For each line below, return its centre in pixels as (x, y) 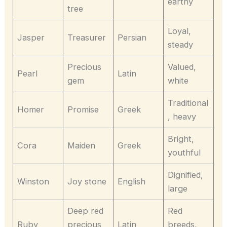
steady (181, 45)
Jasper (31, 38)
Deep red (86, 211)
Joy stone (87, 182)
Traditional (188, 103)
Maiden (82, 146)
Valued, (182, 67)
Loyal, (180, 31)
